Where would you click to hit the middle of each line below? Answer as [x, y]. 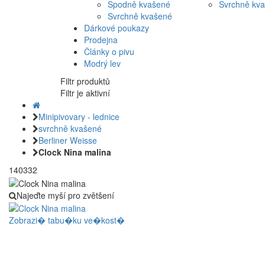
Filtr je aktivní [85, 93]
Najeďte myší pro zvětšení [65, 195]
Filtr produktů [85, 81]
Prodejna [101, 40]
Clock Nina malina [75, 152]
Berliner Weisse [68, 140]
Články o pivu [109, 52]
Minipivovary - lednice [79, 117]
